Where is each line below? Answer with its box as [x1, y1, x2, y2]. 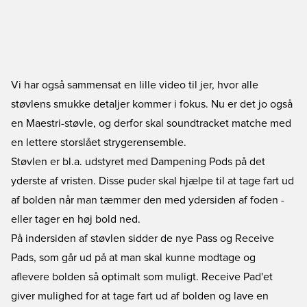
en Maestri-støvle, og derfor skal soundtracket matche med [11, 118, 291, 129]
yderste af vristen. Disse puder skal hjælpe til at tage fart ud [11, 175, 294, 186]
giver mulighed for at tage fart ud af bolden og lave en [11, 291, 269, 302]
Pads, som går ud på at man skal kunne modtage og [11, 252, 256, 263]
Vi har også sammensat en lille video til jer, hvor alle [11, 79, 258, 90]
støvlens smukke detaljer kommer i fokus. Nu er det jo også [11, 99, 293, 110]
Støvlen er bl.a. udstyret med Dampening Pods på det [11, 156, 265, 167]
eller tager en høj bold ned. [11, 214, 140, 225]
